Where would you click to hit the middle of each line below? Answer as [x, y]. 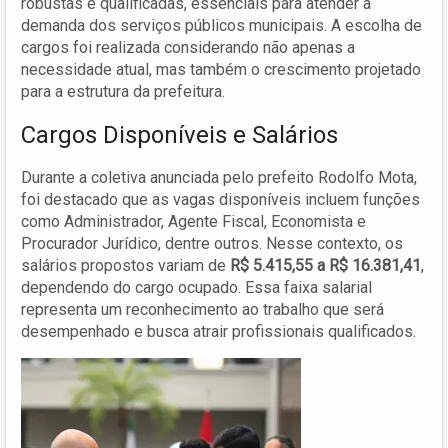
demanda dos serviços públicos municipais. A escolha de [221, 25]
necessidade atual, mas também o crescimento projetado [221, 69]
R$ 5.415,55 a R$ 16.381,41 [325, 265]
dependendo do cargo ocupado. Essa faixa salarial [196, 287]
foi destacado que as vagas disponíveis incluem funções [220, 199]
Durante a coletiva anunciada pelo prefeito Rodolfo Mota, [219, 177]
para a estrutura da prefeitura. [123, 91]
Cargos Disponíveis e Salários [179, 134]
